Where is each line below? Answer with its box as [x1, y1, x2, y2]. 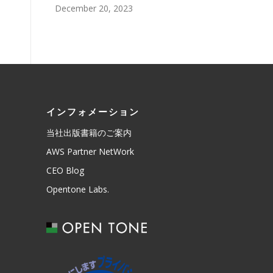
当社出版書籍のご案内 [46, 127, 132, 138]
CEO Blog [46, 165, 84, 176]
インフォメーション [46, 107, 140, 118]
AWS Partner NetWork [46, 146, 134, 157]
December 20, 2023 [55, 2, 133, 14]
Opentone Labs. [46, 183, 109, 195]
